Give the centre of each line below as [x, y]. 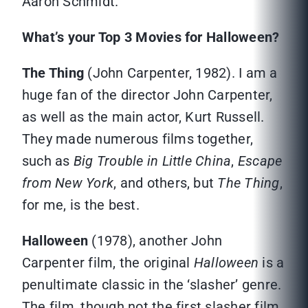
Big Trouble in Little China [152, 161]
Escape [260, 161]
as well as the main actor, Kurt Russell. [143, 117]
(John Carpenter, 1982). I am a [181, 73]
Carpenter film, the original [108, 263]
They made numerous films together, [138, 139]
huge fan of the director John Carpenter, [147, 95]
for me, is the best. [81, 205]
